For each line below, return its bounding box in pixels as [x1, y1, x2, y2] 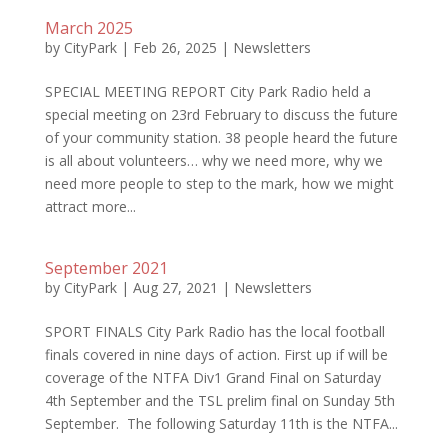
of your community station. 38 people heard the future [44, 128, 398, 147]
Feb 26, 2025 [132, 38, 217, 57]
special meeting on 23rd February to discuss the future [44, 105, 398, 124]
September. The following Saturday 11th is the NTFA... [44, 414, 398, 433]
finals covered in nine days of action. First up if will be [44, 345, 388, 364]
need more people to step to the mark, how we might [44, 174, 394, 193]
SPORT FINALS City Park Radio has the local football [44, 322, 385, 341]
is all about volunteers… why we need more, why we [44, 151, 383, 170]
